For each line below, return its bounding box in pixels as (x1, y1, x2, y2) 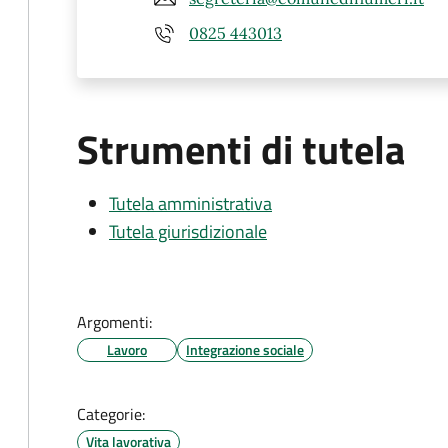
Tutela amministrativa (109, 190, 272, 217)
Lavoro (107, 339, 147, 360)
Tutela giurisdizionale (109, 218, 267, 245)
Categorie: (77, 402, 145, 426)
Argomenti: (77, 310, 152, 334)
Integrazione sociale (186, 339, 304, 360)
